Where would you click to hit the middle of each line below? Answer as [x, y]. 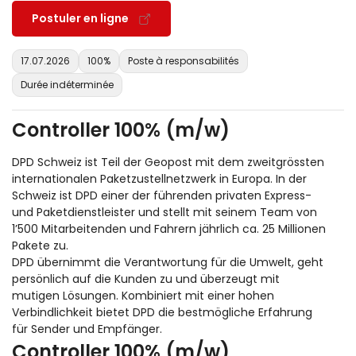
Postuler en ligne [80, 19]
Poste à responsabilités [184, 61]
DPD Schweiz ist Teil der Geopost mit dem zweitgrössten [168, 163]
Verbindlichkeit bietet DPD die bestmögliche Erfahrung [162, 313]
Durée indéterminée [67, 85]
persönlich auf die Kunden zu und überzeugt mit [146, 279]
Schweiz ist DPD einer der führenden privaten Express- [162, 196]
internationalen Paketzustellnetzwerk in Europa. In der [159, 179]
